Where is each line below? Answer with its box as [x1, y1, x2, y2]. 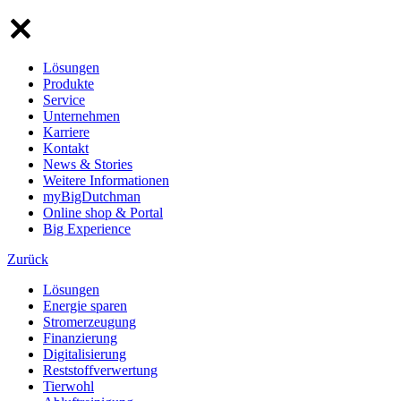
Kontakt [43, 141, 89, 157]
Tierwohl [43, 379, 94, 395]
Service [43, 92, 85, 108]
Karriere [43, 124, 90, 141]
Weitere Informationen [43, 173, 169, 189]
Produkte [43, 76, 94, 92]
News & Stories [43, 157, 132, 173]
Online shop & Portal [43, 205, 163, 221]
